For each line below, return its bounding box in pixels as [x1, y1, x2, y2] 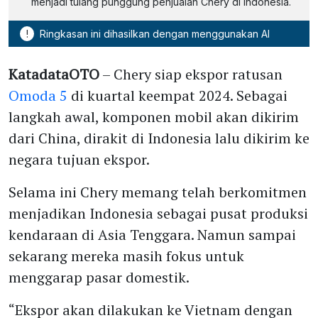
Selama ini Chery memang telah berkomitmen [9, 182, 307, 202]
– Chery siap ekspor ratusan [99, 64, 283, 84]
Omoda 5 [9, 85, 67, 105]
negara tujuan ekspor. [9, 149, 150, 169]
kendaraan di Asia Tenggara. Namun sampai [9, 224, 296, 244]
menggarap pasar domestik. [9, 267, 190, 287]
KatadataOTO [9, 64, 99, 84]
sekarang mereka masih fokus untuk [9, 246, 244, 265]
